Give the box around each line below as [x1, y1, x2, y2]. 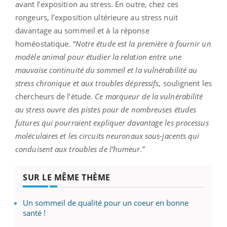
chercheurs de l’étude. [15, 91, 95, 102]
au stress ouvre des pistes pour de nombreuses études [15, 104, 197, 115]
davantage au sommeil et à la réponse [15, 25, 149, 36]
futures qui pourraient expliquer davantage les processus [15, 118, 209, 128]
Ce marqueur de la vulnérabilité [95, 91, 203, 102]
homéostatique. [15, 39, 71, 49]
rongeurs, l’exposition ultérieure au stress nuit [15, 12, 178, 23]
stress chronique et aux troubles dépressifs [15, 78, 159, 89]
